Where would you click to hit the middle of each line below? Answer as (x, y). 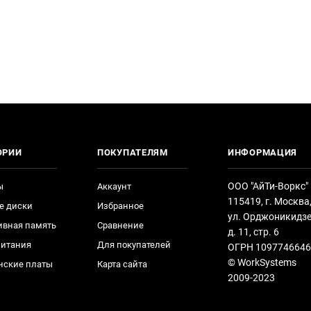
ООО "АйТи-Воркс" (268, 186)
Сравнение (120, 225)
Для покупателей (134, 245)
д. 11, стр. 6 (253, 232)
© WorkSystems (262, 262)
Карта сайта (122, 264)
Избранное (120, 206)
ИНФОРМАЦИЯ (262, 152)
